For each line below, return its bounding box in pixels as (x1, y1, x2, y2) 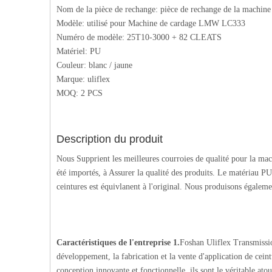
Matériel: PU (56, 47, 101, 56)
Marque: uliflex (56, 75, 110, 84)
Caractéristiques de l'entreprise (56, 238, 171, 248)
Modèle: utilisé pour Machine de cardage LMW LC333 (56, 19, 245, 29)
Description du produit (56, 133, 163, 146)
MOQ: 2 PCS (56, 89, 103, 98)
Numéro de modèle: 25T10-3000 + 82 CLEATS (56, 33, 222, 42)
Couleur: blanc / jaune (56, 61, 132, 70)
